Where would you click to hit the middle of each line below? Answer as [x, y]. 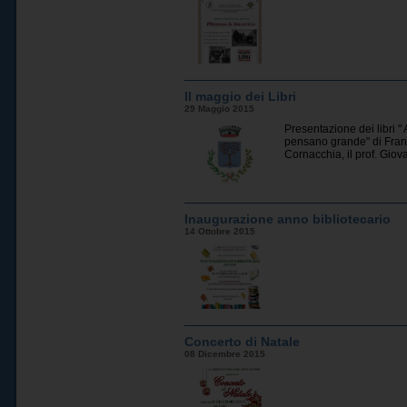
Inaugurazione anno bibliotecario [288, 219]
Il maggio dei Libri [241, 96]
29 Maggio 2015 [220, 109]
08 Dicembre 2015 [225, 354]
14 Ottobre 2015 [220, 231]
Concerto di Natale [243, 342]
